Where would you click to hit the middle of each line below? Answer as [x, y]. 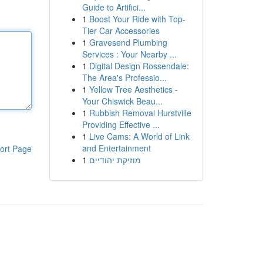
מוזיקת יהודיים [115, 160]
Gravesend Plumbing [128, 42]
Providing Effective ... [121, 124]
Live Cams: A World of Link [139, 136]
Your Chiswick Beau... [122, 101]
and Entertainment [116, 148]
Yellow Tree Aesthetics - [133, 89]
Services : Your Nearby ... [129, 54]
